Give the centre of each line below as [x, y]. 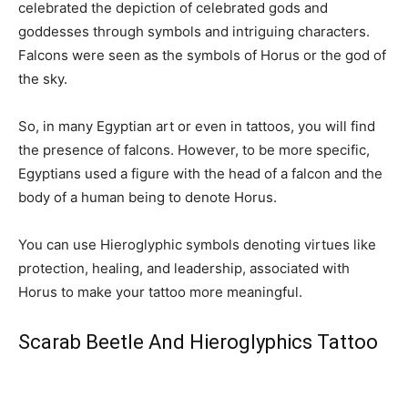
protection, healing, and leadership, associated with [184, 268]
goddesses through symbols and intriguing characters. [194, 31]
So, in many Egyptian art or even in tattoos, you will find [197, 126]
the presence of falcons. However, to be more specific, [194, 149]
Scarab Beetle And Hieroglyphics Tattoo [200, 342]
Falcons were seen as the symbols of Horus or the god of [202, 55]
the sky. [45, 78]
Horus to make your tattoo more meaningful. [164, 291]
